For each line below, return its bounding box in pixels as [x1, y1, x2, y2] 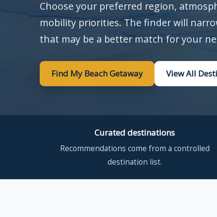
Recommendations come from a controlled [60, 143, 210, 154]
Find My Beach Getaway [51, 68, 143, 79]
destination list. [108, 156, 162, 167]
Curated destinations [94, 127, 175, 138]
